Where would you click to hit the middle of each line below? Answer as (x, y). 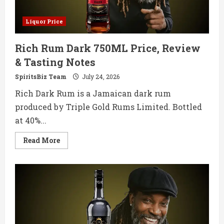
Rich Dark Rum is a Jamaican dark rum (93, 93)
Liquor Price (44, 21)
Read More (41, 140)
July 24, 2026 (100, 77)
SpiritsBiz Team (41, 77)
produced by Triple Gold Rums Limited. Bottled (108, 107)
